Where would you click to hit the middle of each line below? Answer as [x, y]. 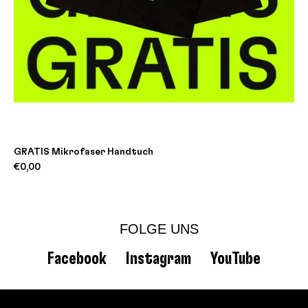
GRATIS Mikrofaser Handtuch [84, 152]
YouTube [235, 258]
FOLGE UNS [159, 229]
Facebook [77, 258]
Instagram [158, 258]
